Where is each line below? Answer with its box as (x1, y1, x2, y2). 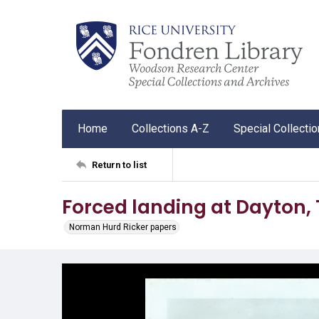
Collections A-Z (132, 122, 209, 135)
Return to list (92, 159, 147, 170)
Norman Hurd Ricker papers (69, 222, 177, 232)
